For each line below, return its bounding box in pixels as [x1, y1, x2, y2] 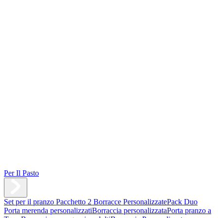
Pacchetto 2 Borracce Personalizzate [56, 198, 167, 206]
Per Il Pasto [4, 169, 39, 177]
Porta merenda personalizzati [4, 206, 92, 215]
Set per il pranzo [4, 198, 56, 206]
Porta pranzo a [167, 206, 211, 215]
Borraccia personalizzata [92, 206, 167, 215]
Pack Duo [167, 198, 198, 206]
